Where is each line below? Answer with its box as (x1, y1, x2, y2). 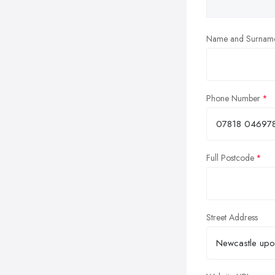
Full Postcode (206, 151, 254, 164)
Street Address (206, 211, 258, 223)
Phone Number (206, 91, 260, 104)
